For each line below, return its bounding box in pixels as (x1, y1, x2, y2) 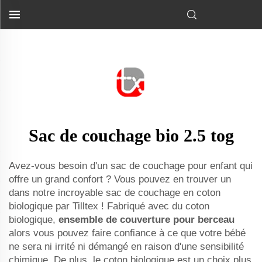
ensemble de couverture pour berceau (58, 214, 235, 225)
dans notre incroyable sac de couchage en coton (9, 187, 220, 198)
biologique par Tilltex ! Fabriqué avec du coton (9, 201, 209, 212)
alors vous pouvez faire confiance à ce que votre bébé (9, 227, 246, 239)
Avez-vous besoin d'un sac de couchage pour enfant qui (9, 160, 253, 171)
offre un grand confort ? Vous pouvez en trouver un (9, 174, 231, 185)
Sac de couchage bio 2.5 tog (28, 126, 234, 145)
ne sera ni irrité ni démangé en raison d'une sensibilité (9, 241, 244, 252)
